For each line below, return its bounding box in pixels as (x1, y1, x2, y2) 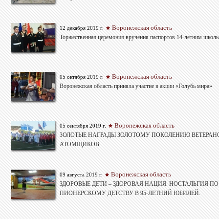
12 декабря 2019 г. (60, 25, 104, 31)
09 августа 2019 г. (60, 172, 103, 178)
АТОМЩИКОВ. (60, 141, 101, 148)
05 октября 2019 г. (60, 74, 104, 80)
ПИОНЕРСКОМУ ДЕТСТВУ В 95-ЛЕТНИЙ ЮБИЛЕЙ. (60, 190, 200, 197)
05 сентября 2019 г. (60, 123, 106, 129)
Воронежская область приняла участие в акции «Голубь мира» (60, 83, 212, 90)
